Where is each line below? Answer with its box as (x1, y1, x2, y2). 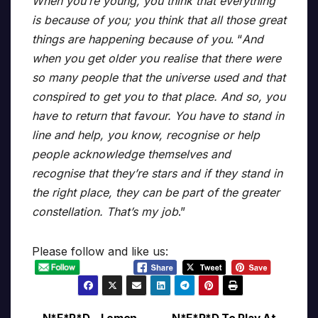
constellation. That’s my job (32, 204, 178, 219)
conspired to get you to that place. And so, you (32, 89, 285, 104)
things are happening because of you (32, 32, 231, 47)
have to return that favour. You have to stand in (32, 109, 284, 124)
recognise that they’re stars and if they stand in (32, 166, 283, 181)
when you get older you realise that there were (32, 51, 281, 66)
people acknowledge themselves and (32, 147, 231, 162)
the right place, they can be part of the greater (32, 185, 280, 200)
